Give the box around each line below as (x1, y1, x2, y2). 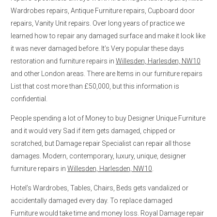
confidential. (11, 94, 47, 103)
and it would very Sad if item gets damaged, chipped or (11, 126, 175, 135)
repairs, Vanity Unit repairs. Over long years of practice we (11, 19, 185, 27)
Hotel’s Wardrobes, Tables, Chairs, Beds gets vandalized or (11, 184, 188, 192)
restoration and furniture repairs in (11, 57, 116, 65)
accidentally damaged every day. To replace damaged (11, 196, 172, 204)
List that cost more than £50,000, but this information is (11, 82, 179, 90)
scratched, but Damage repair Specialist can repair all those (11, 139, 190, 147)
